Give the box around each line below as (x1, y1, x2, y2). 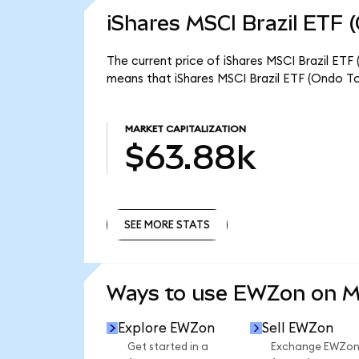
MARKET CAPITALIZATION (124, 124, 246, 135)
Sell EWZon (261, 321, 333, 335)
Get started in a (127, 341, 208, 353)
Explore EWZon (118, 321, 216, 335)
